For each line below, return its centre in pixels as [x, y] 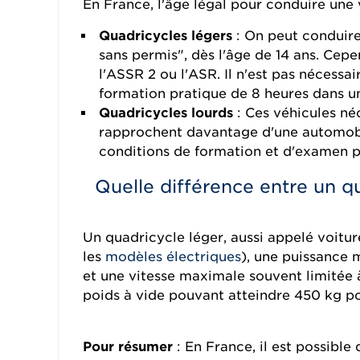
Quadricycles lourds [166, 113]
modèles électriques [173, 257]
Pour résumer [128, 347]
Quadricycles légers [166, 36]
